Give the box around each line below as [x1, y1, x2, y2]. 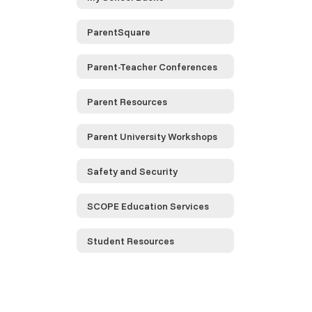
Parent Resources [87, 95, 167, 108]
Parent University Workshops [87, 130, 217, 143]
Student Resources [87, 234, 174, 247]
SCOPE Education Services [87, 199, 209, 212]
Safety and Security [87, 164, 178, 178]
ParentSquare [87, 25, 150, 38]
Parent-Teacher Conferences [87, 60, 217, 73]
